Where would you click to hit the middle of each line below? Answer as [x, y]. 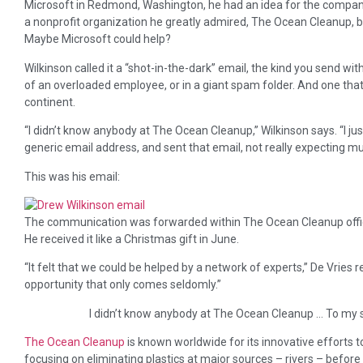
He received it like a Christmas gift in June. [132, 239]
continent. [50, 102]
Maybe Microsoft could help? [98, 39]
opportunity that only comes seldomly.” [123, 285]
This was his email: [72, 176]
